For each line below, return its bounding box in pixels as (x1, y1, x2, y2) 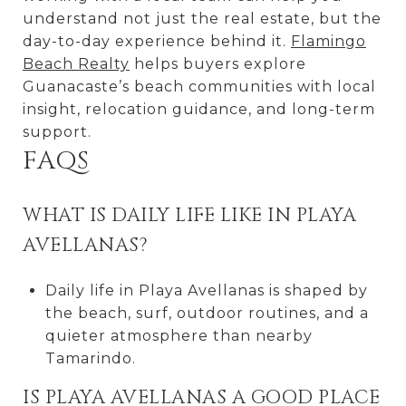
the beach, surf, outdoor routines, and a (44, 304, 369, 322)
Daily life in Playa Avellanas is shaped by (44, 281, 368, 299)
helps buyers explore (130, 54, 306, 72)
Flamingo (291, 32, 366, 50)
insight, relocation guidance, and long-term (23, 100, 375, 118)
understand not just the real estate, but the (23, 9, 382, 27)
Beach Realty (23, 54, 130, 72)
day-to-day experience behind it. (23, 32, 291, 50)
